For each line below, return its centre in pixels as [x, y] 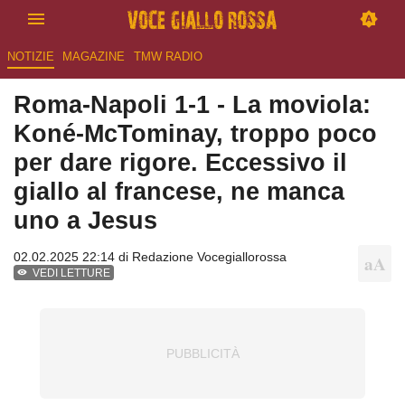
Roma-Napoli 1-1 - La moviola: [192, 105]
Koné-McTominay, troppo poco [195, 134]
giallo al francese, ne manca [179, 192]
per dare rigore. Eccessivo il [180, 163]
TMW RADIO [168, 57]
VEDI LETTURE [72, 273]
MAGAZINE [94, 57]
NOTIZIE [30, 57]
